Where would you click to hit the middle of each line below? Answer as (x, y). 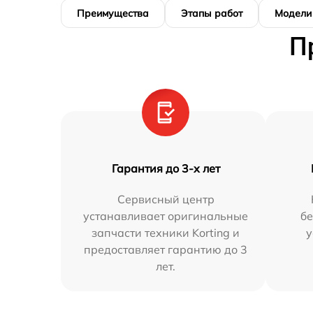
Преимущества (113, 13)
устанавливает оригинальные (166, 216)
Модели (293, 13)
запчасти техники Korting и (166, 232)
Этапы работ (212, 13)
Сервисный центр (166, 199)
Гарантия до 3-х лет (166, 168)
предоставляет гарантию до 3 (166, 249)
